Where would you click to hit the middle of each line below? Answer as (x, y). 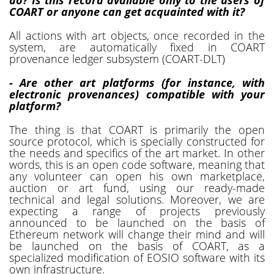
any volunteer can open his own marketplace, (137, 176)
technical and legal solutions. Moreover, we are (137, 199)
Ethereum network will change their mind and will (137, 234)
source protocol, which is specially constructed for (137, 141)
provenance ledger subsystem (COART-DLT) (117, 58)
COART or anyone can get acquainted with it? (127, 11)
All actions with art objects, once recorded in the (137, 35)
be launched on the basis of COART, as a (137, 246)
